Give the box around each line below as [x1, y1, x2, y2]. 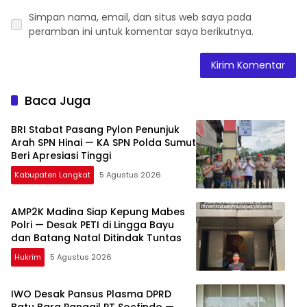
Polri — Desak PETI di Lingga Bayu [11, 218, 174, 232]
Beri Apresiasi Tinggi [11, 149, 111, 163]
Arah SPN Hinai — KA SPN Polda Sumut [11, 136, 196, 150]
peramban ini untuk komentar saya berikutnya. [29, 24, 254, 38]
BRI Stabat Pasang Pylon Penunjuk [11, 123, 180, 137]
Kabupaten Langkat [14, 169, 90, 181]
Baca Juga [25, 91, 90, 109]
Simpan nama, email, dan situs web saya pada [29, 10, 251, 24]
